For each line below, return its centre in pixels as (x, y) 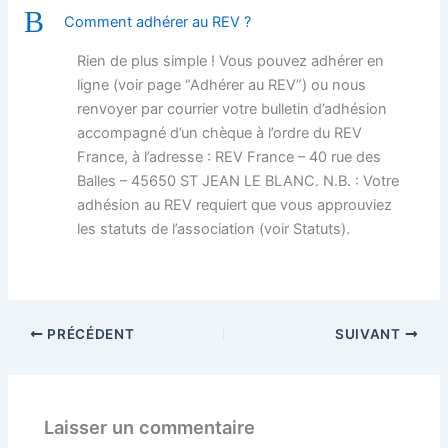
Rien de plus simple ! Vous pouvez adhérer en (231, 60)
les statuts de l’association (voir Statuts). (214, 228)
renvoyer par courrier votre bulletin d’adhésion (232, 108)
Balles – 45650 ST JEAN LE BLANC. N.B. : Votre (238, 180)
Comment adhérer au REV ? (158, 21)
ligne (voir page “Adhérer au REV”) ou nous (222, 84)
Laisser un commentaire (150, 426)
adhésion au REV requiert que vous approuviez (235, 204)
